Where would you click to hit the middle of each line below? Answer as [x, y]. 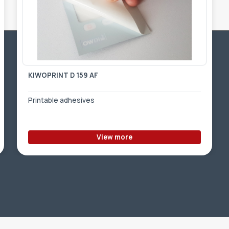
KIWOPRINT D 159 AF [63, 75]
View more [114, 137]
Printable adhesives [62, 100]
